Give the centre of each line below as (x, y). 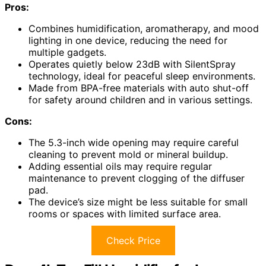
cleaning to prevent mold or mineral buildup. (128, 154)
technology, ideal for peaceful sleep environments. (142, 76)
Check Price (133, 240)
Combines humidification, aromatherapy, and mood (144, 28)
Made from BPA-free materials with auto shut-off (139, 88)
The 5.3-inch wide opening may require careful (134, 142)
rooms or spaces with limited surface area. (125, 213)
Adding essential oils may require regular (120, 166)
